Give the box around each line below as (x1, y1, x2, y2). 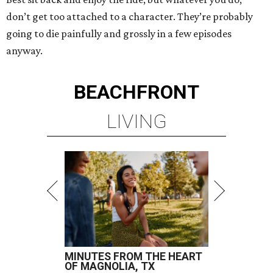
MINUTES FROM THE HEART (65, 250, 202, 263)
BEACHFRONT (74, 80, 199, 104)
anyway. (6, 44, 43, 57)
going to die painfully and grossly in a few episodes (6, 27, 232, 40)
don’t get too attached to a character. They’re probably (6, 10, 253, 23)
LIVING (106, 110, 167, 133)
